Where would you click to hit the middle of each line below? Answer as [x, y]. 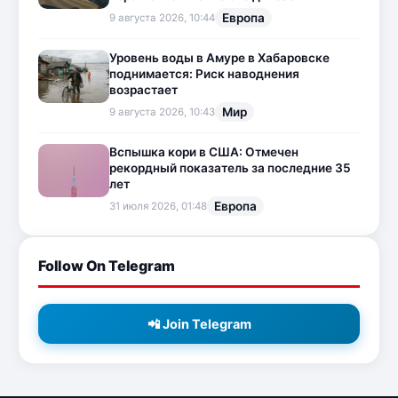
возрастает [143, 90]
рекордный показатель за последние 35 [230, 168]
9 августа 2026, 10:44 [162, 18]
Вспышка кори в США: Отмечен [204, 152]
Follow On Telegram [107, 266]
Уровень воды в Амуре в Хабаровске [219, 58]
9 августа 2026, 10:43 [162, 112]
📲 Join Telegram [199, 323]
